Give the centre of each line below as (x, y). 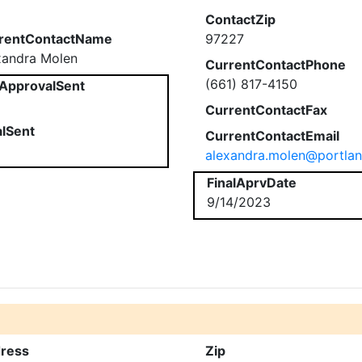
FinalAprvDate (252, 183)
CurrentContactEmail (272, 136)
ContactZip (240, 19)
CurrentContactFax (266, 110)
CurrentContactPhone (276, 65)
